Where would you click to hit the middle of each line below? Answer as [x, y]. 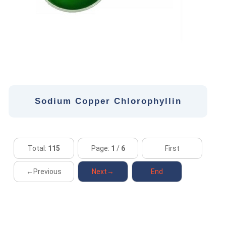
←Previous [44, 172]
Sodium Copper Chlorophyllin [108, 101]
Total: [38, 148]
